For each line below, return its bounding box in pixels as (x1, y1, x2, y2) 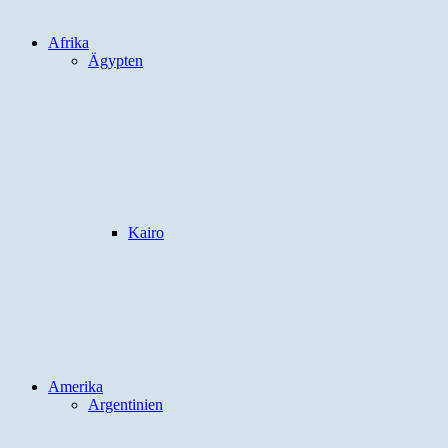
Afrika (48, 34, 89, 51)
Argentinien (88, 396, 163, 413)
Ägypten (88, 52, 143, 69)
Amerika (48, 378, 103, 395)
